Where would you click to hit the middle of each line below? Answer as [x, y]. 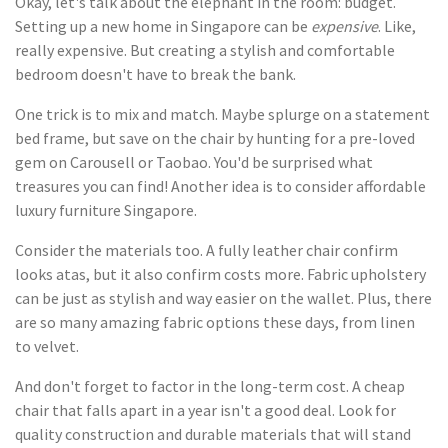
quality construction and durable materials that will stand [213, 434]
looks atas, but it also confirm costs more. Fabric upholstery [220, 274]
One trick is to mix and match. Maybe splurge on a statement [222, 114]
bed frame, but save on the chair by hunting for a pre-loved [215, 138]
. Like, [397, 26]
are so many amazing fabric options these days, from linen [215, 322]
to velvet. [47, 346]
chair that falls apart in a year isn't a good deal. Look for [205, 410]
